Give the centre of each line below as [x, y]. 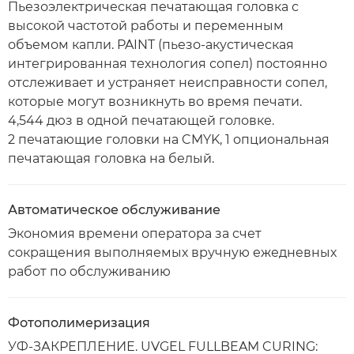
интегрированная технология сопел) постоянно [168, 64]
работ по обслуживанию [89, 271]
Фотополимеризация [79, 323]
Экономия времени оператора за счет [135, 233]
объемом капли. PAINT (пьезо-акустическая [151, 45]
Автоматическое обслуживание [114, 210]
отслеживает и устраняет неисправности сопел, [168, 83]
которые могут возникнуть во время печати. [155, 102]
